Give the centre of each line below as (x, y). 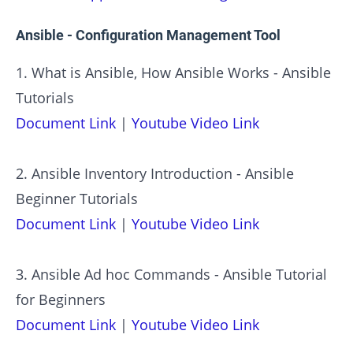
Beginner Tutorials (77, 198)
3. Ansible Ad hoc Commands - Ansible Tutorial (171, 274)
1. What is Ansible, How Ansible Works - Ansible (173, 72)
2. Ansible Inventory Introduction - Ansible (155, 173)
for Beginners (61, 299)
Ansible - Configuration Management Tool (148, 35)
